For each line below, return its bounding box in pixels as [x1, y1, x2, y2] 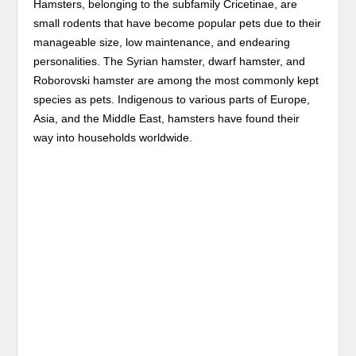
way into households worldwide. [33, 131, 193, 144]
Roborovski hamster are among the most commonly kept [33, 74, 319, 87]
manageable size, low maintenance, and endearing [33, 36, 291, 48]
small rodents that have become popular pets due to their [33, 17, 322, 29]
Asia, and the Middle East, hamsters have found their [33, 112, 300, 125]
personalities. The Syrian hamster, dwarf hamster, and [33, 55, 306, 68]
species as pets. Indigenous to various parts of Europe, [33, 93, 311, 106]
